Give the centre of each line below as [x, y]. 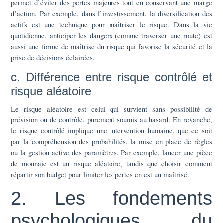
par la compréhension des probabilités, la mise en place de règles [111, 141]
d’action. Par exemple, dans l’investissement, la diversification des [111, 13]
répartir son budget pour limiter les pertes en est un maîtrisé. [100, 174]
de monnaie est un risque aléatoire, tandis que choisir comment [111, 163]
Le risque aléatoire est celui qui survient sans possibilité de [111, 108]
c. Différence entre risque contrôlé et [111, 77]
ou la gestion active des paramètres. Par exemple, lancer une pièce [111, 152]
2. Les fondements [111, 198]
